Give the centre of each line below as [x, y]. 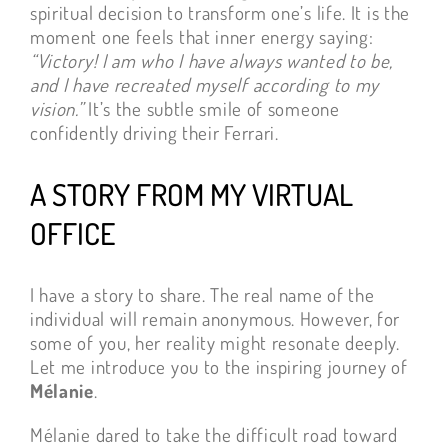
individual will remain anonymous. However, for [215, 319]
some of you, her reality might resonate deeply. [214, 343]
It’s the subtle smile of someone [211, 109]
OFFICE [72, 233]
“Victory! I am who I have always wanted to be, [211, 61]
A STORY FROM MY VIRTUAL [191, 194]
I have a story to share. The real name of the [202, 295]
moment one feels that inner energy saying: [201, 37]
